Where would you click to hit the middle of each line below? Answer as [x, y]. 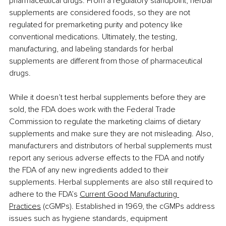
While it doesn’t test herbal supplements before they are [108, 98]
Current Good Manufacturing [129, 194]
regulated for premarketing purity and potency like [97, 25]
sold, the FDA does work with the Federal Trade [93, 110]
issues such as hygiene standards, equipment [89, 219]
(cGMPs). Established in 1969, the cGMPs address [129, 207]
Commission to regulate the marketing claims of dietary [106, 122]
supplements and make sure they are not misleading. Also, [112, 134]
